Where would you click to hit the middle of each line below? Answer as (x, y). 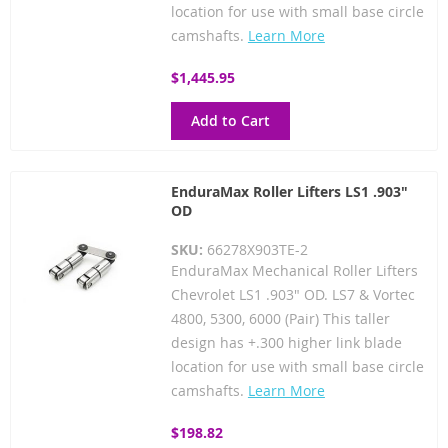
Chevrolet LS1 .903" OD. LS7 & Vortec (292, 294)
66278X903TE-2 (257, 249)
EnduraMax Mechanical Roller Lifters (294, 270)
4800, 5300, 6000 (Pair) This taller (280, 318)
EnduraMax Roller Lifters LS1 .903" (289, 191)
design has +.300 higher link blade (286, 342)
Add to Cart (230, 120)
